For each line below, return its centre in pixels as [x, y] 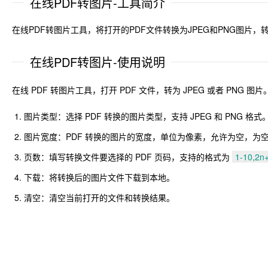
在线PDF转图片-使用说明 [98, 62]
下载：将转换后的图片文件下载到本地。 [99, 177]
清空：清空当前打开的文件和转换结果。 [99, 197]
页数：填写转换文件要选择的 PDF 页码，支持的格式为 [128, 157]
